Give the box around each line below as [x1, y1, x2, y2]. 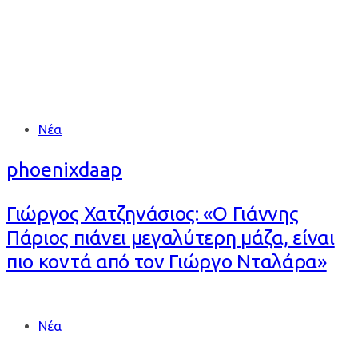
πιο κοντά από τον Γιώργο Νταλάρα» [6, 249, 327, 272]
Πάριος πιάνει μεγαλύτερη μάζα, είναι [6, 225, 335, 249]
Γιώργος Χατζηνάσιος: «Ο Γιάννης [6, 201, 299, 225]
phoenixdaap [6, 157, 122, 181]
